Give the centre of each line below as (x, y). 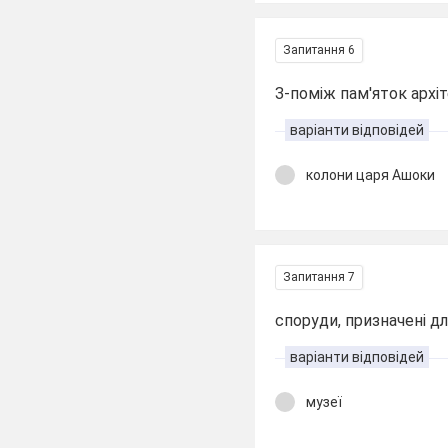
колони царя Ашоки (371, 175)
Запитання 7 (319, 276)
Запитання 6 (319, 50)
